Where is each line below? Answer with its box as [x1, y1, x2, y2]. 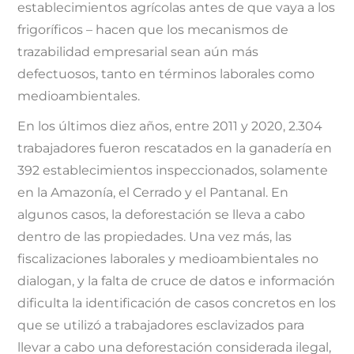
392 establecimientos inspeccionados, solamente [17, 163, 329, 179]
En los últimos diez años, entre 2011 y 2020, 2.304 [17, 119, 323, 134]
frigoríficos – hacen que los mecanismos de [17, 22, 289, 38]
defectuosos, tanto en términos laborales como [17, 66, 315, 82]
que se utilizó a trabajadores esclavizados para [17, 318, 305, 333]
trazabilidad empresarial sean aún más [17, 44, 259, 60]
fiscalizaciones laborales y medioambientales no [17, 251, 319, 267]
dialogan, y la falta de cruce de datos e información [17, 273, 336, 289]
